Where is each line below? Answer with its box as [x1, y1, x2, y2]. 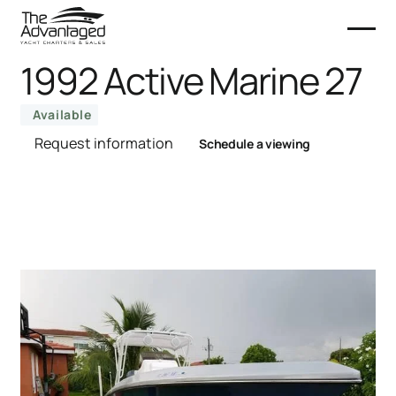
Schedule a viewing [199, 135, 311, 152]
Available [33, 106, 92, 123]
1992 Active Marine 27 [20, 55, 362, 106]
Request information [34, 133, 174, 153]
